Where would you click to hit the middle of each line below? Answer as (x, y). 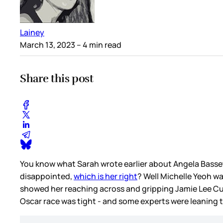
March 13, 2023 (48, 45)
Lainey (32, 32)
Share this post (57, 78)
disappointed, (47, 176)
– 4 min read (98, 45)
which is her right (106, 176)
